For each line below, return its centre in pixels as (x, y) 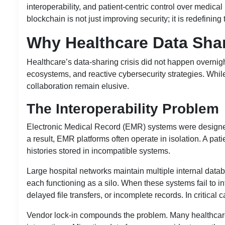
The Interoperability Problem (123, 108)
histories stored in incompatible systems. (98, 151)
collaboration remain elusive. (78, 86)
